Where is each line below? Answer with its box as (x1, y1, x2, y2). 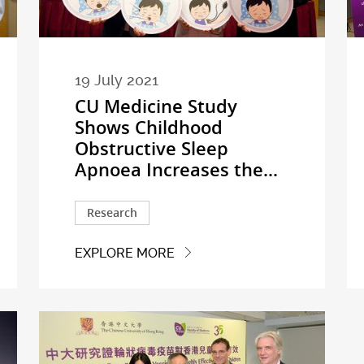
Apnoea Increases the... (74, 158, 278, 183)
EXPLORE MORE (74, 245, 175, 261)
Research (86, 205, 137, 221)
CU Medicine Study (74, 94, 237, 119)
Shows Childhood (74, 115, 223, 141)
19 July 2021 (74, 71, 158, 90)
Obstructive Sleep (74, 136, 228, 162)
